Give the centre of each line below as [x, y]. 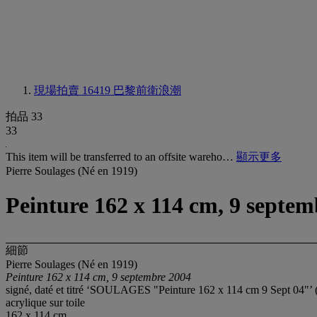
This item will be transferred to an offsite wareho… [121, 157]
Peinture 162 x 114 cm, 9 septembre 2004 [98, 277]
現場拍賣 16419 [74, 90]
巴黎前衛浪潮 [147, 90]
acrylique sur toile [45, 302]
